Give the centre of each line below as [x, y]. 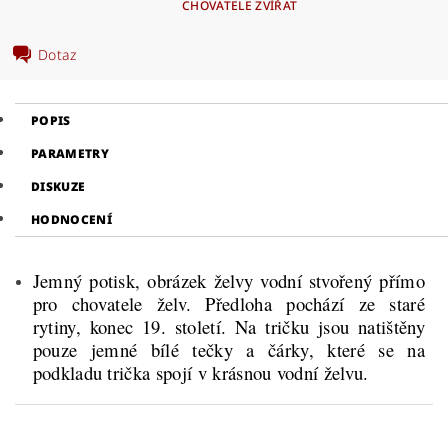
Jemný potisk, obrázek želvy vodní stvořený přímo [228, 280]
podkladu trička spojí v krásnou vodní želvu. [200, 372]
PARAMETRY [70, 153]
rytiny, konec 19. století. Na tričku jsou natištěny [228, 326]
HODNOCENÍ [71, 219]
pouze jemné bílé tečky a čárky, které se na [228, 349]
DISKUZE [58, 186]
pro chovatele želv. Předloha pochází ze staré [228, 303]
